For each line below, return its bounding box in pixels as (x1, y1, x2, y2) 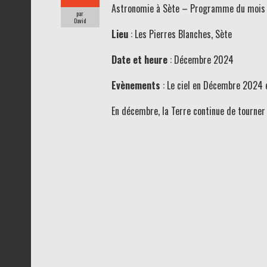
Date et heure (111, 52, 167, 67)
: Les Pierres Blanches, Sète (130, 26, 232, 41)
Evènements (111, 77, 163, 92)
